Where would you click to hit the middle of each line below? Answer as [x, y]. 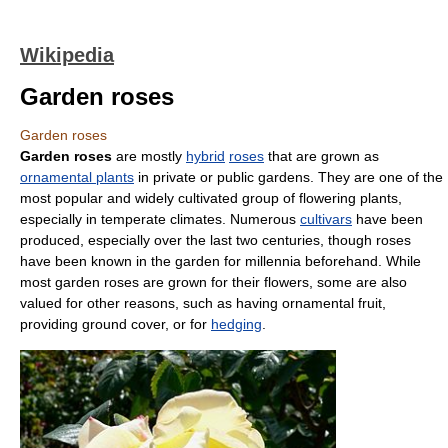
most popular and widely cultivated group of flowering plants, [211, 198]
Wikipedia [67, 55]
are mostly [149, 156]
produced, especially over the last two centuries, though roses [215, 240]
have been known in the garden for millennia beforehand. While [220, 261]
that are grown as [321, 156]
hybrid [205, 156]
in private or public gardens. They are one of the [288, 177]
